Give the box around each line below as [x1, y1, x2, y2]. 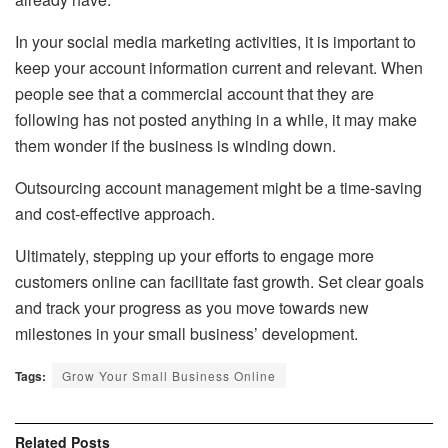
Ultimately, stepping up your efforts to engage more [15, 244, 374, 268]
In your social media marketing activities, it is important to [15, 30, 416, 54]
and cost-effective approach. [15, 202, 215, 226]
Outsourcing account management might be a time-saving [15, 176, 422, 200]
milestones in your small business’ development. [15, 322, 366, 346]
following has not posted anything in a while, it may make [15, 108, 417, 132]
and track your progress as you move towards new [15, 296, 369, 320]
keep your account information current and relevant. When [15, 56, 423, 80]
